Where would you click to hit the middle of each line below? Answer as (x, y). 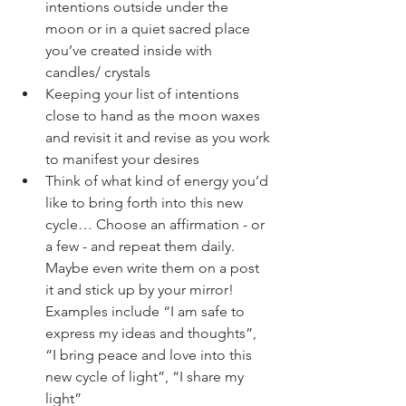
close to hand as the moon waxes (155, 115)
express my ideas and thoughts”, (153, 333)
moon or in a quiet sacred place (150, 28)
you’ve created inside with (130, 50)
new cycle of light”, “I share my (146, 376)
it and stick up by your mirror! (141, 289)
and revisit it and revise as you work (159, 137)
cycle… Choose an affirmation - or (157, 224)
